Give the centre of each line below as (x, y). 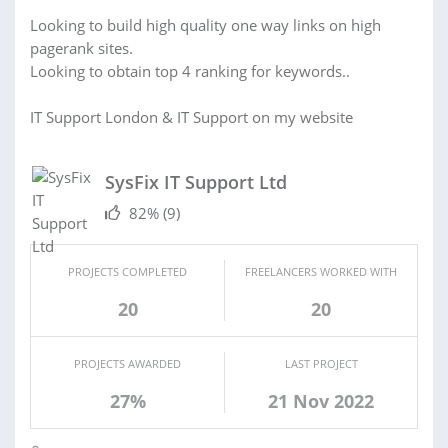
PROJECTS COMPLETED (127, 271)
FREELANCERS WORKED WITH (321, 271)
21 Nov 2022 (321, 400)
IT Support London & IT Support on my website (191, 116)
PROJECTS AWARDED (127, 363)
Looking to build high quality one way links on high (205, 24)
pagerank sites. (81, 47)
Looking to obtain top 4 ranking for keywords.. (190, 70)
